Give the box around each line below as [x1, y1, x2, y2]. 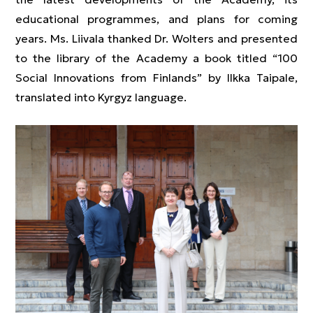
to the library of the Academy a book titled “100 [15, 51, 298, 65]
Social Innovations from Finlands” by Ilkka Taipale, [15, 71, 298, 85]
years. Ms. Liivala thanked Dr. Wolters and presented [15, 31, 298, 45]
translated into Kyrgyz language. [15, 90, 187, 104]
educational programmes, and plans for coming [15, 12, 298, 26]
